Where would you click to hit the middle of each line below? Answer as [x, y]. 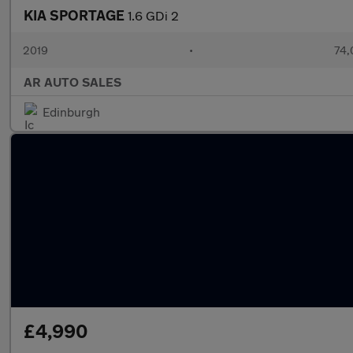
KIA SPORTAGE [76, 15]
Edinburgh [71, 111]
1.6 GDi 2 [153, 15]
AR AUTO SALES [72, 82]
